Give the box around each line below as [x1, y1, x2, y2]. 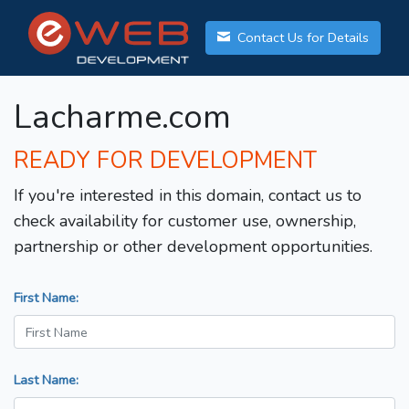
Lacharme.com [14, 95, 231, 141]
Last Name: [14, 371, 79, 390]
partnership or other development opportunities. [14, 236, 372, 258]
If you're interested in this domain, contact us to [14, 184, 362, 207]
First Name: [14, 288, 79, 308]
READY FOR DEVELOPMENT [14, 145, 317, 177]
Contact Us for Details [234, 28, 369, 47]
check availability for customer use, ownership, [14, 210, 356, 233]
